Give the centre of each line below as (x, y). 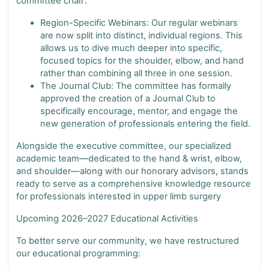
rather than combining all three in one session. (136, 73)
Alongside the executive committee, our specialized (124, 146)
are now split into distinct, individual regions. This (141, 35)
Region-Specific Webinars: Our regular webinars (139, 23)
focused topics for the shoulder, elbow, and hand (142, 60)
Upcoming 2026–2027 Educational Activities (107, 218)
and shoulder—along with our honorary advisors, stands (132, 171)
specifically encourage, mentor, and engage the (139, 111)
